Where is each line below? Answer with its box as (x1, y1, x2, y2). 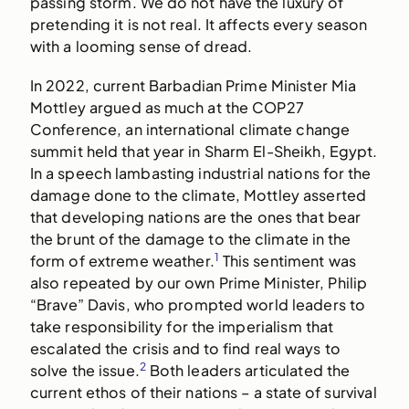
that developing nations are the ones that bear (29, 207, 362, 227)
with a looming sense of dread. (29, 37, 253, 57)
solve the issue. (29, 361, 140, 381)
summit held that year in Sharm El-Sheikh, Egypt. (29, 142, 378, 162)
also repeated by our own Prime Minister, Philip (29, 273, 368, 293)
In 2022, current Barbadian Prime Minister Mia (29, 76, 357, 96)
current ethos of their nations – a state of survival (29, 383, 377, 403)
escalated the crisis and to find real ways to (29, 339, 341, 359)
